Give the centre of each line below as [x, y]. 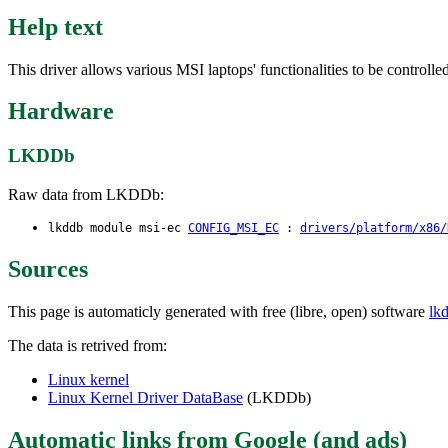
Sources [48, 268]
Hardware [61, 111]
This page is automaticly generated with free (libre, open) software [218, 311]
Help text [55, 26]
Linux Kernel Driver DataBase [145, 397]
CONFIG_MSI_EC [233, 228]
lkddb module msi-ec [118, 228]
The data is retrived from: [87, 345]
